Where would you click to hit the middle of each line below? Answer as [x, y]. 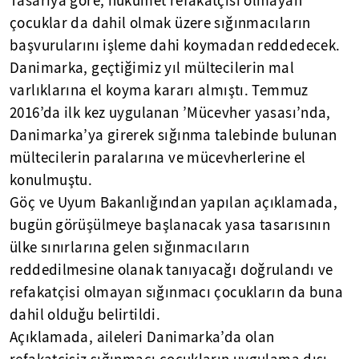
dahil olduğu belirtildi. [85, 315]
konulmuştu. [51, 180]
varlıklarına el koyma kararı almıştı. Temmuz [159, 91]
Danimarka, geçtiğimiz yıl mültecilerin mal [152, 68]
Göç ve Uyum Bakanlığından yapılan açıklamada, [174, 203]
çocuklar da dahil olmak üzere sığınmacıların [160, 23]
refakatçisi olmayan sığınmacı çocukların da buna [177, 292]
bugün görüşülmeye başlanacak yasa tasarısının [170, 225]
